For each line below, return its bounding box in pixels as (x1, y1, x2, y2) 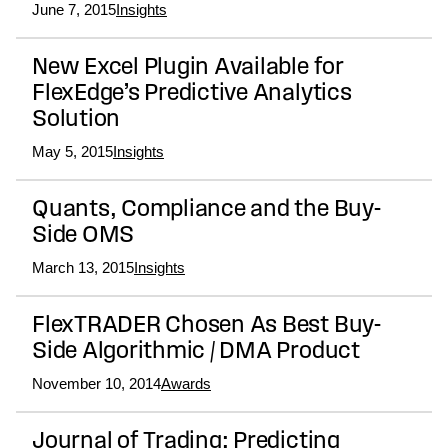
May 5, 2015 (32, 143, 113, 161)
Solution (32, 108, 121, 133)
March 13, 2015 (32, 259, 134, 277)
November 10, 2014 (32, 375, 161, 393)
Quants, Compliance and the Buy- (32, 198, 381, 223)
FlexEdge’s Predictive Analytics (32, 82, 352, 107)
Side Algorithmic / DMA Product (32, 340, 360, 365)
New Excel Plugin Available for (32, 56, 344, 81)
